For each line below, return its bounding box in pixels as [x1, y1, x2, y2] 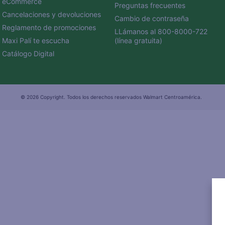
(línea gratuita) [115, 36, 163, 45]
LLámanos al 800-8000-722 [115, 27, 210, 36]
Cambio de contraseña [115, 14, 189, 23]
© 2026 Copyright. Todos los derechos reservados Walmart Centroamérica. [20, 94, 202, 100]
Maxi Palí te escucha [2, 36, 69, 45]
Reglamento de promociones [2, 23, 96, 32]
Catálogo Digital [2, 49, 54, 58]
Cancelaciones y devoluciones [2, 10, 101, 19]
